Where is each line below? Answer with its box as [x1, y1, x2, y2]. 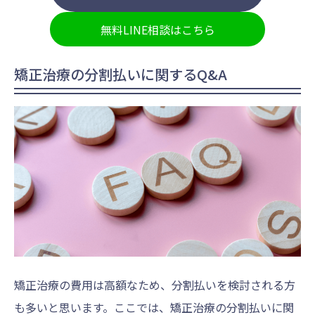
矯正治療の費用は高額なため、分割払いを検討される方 [14, 276, 295, 293]
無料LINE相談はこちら [100, 21, 215, 39]
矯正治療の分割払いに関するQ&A [14, 63, 227, 84]
